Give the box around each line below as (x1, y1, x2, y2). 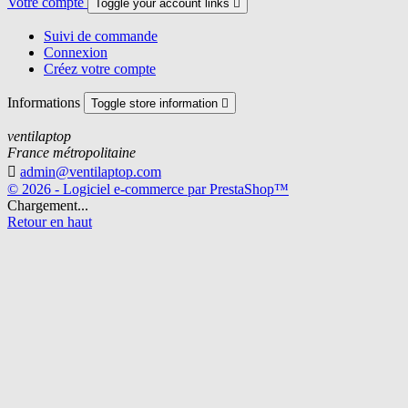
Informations (7, 95, 84, 111)
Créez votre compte (44, 61, 156, 77)
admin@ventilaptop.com (20, 164, 161, 180)
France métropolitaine (7, 145, 136, 161)
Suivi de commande (44, 28, 158, 45)
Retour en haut (7, 214, 92, 230)
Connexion (44, 45, 107, 61)
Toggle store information (91, 97, 221, 111)
